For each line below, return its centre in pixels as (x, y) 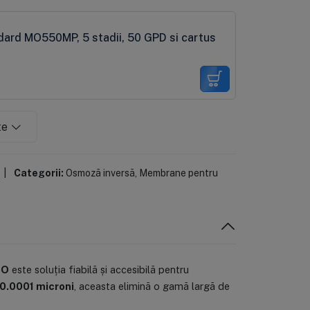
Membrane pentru (178, 172)
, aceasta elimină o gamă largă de (152, 286)
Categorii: (38, 172)
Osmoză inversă (100, 172)
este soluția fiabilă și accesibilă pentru (99, 270)
